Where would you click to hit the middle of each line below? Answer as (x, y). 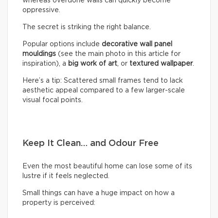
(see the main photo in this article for (118, 54)
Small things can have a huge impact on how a (99, 193)
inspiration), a (45, 64)
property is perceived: (59, 203)
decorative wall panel (136, 44)
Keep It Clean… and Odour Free (91, 143)
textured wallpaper (161, 64)
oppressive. (41, 10)
